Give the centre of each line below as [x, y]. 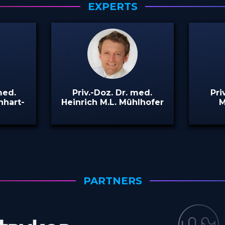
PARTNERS [113, 181]
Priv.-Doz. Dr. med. [113, 92]
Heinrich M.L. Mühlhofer [112, 102]
